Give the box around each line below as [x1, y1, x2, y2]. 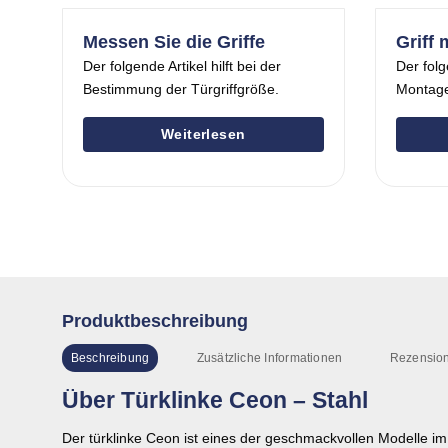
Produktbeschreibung [62, 310, 248, 331]
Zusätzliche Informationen [196, 351, 343, 364]
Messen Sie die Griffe [83, 31, 265, 52]
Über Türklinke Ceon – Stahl [62, 387, 368, 414]
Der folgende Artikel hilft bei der [83, 58, 281, 75]
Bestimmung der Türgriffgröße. [83, 81, 279, 98]
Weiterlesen [160, 125, 246, 142]
